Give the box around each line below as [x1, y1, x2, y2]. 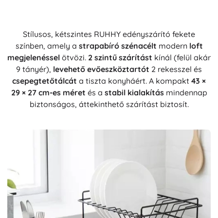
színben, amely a [15, 40, 79, 51]
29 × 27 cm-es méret [11, 87, 86, 97]
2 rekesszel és [149, 64, 202, 74]
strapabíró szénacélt [78, 40, 157, 51]
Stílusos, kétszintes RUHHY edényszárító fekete [23, 29, 195, 39]
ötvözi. [60, 52, 88, 62]
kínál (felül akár [152, 52, 211, 62]
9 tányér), [16, 64, 53, 74]
